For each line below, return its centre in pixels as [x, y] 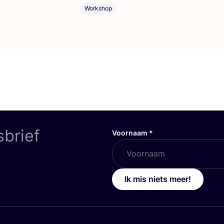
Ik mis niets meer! [157, 179]
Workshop [98, 8]
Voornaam [130, 132]
